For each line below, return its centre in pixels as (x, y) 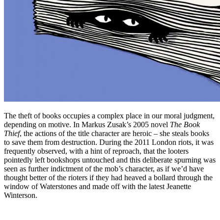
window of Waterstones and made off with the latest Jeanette (97, 186)
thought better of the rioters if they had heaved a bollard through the (108, 177)
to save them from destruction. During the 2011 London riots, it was (109, 142)
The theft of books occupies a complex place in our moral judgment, (109, 115)
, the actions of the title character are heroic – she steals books (114, 133)
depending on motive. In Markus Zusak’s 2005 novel (87, 124)
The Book (185, 124)
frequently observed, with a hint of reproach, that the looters (96, 151)
